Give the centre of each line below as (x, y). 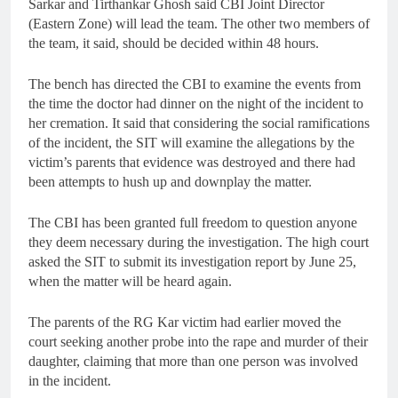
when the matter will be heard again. (130, 282)
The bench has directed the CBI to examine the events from (195, 84)
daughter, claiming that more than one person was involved (193, 362)
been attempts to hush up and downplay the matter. (170, 182)
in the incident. (70, 381)
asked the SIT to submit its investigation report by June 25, (192, 262)
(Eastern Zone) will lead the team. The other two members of (199, 24)
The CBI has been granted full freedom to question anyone (193, 223)
